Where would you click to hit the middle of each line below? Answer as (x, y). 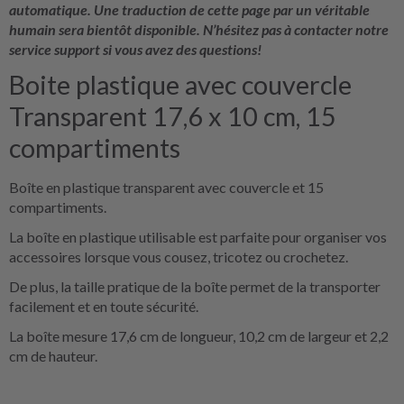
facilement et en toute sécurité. (104, 306)
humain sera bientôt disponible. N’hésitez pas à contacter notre (199, 29)
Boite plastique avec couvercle (180, 84)
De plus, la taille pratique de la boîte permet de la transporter (195, 286)
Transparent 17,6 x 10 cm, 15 (173, 116)
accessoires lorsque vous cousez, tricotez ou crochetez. (179, 256)
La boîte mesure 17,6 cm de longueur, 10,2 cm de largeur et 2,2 (199, 335)
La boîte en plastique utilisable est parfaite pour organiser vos (198, 236)
